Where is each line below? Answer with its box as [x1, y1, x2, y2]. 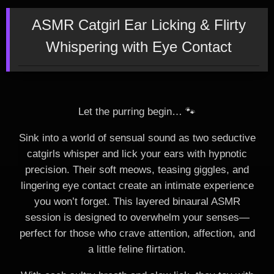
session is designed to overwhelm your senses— [24, 211, 250, 223]
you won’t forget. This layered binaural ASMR [34, 195, 240, 207]
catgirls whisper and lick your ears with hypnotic [27, 147, 247, 160]
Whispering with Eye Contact [46, 38, 232, 55]
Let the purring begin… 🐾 [78, 106, 196, 118]
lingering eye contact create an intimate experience [20, 179, 254, 191]
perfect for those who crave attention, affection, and [19, 227, 255, 239]
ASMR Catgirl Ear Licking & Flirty [32, 16, 246, 33]
